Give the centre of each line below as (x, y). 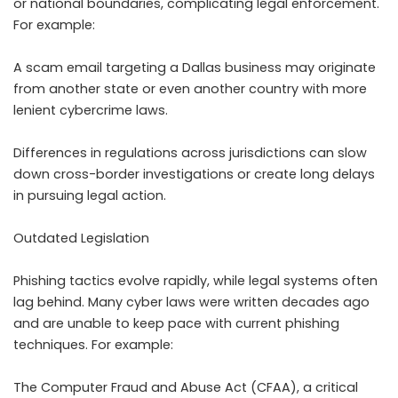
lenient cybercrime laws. (91, 111)
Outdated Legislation (81, 239)
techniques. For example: (93, 345)
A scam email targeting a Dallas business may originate (195, 68)
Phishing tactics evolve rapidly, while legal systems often (195, 281)
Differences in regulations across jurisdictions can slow (190, 153)
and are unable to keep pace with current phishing (176, 324)
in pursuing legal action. (90, 196)
